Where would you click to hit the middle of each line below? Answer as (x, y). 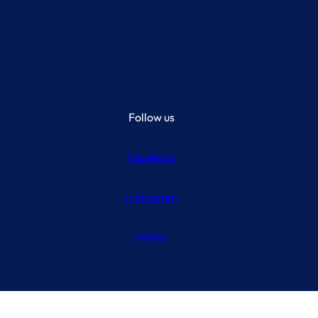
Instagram (151, 197)
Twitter (152, 237)
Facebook (152, 157)
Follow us (151, 117)
